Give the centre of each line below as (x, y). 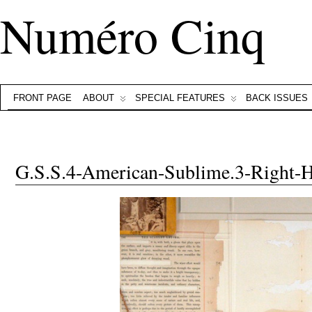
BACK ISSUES (277, 98)
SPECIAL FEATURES (180, 98)
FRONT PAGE (42, 98)
